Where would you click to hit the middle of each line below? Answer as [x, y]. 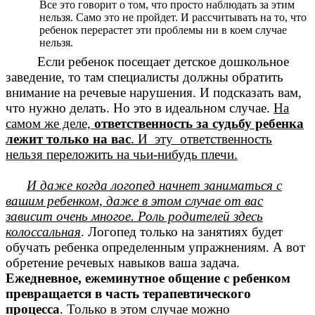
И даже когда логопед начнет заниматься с [154, 185]
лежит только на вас [68, 139]
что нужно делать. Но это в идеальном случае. [140, 108]
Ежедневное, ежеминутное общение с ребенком [148, 278]
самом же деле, [50, 123]
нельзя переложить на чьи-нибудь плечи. [122, 154]
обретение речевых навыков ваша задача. [123, 262]
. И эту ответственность [201, 139]
